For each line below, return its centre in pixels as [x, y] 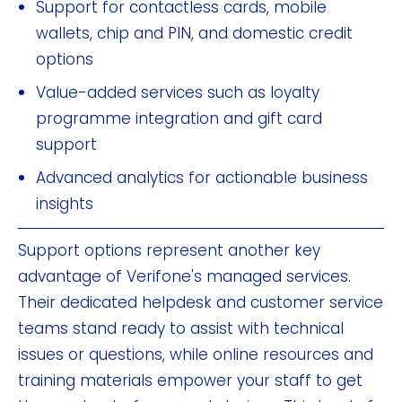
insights [65, 203]
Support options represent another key [169, 250]
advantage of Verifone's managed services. [184, 276]
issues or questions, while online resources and [196, 354]
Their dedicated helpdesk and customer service [201, 302]
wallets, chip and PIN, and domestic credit [194, 33]
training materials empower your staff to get [190, 380]
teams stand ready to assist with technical [181, 328]
